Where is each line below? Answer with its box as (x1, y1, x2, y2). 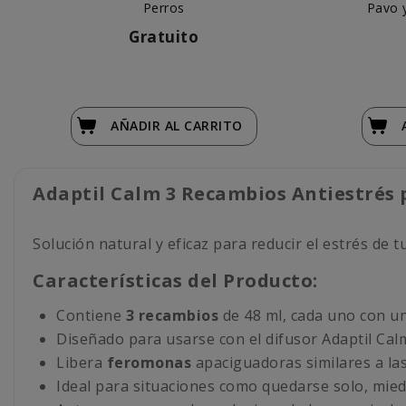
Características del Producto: (33, 267, 318, 293)
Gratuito (129, 25, 198, 47)
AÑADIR (111, 116, 165, 134)
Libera (56, 352, 107, 372)
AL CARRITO (164, 116, 243, 134)
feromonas (106, 352, 191, 372)
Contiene (56, 304, 121, 325)
